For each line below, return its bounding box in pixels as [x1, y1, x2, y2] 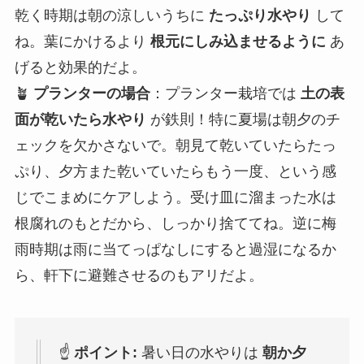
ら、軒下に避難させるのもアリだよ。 [14, 267, 263, 284]
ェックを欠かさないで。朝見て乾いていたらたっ [14, 137, 336, 154]
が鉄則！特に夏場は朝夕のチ [145, 111, 340, 128]
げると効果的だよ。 [14, 59, 146, 76]
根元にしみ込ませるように [149, 33, 326, 50]
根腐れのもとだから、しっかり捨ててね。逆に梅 [14, 215, 336, 232]
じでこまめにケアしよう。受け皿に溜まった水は [14, 189, 336, 206]
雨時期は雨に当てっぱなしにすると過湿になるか [14, 241, 336, 258]
